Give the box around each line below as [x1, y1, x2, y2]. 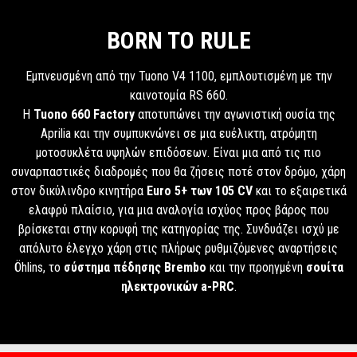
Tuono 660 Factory [33, 107, 135, 122]
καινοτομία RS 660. [129, 88, 228, 103]
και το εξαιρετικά [252, 183, 347, 198]
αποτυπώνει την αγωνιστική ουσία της [134, 107, 335, 122]
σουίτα [305, 260, 343, 275]
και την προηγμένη [206, 260, 306, 275]
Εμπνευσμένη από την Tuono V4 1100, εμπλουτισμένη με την [25, 69, 332, 84]
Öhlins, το [14, 260, 64, 275]
